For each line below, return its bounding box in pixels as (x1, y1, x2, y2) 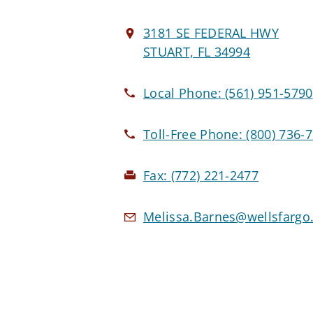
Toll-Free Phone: (143, 126, 247, 143)
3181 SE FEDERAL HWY (143, 24, 279, 42)
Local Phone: (143, 85, 226, 102)
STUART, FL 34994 (143, 43, 251, 61)
